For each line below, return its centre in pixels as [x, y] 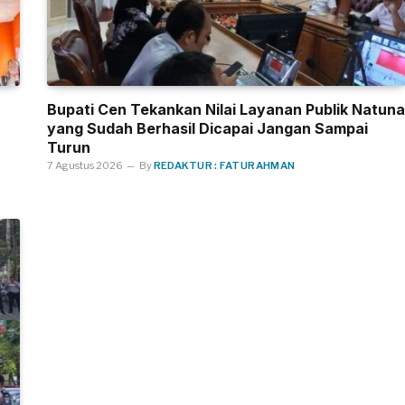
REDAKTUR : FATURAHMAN [224, 165]
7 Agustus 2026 [85, 165]
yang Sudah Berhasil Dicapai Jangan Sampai [207, 128]
